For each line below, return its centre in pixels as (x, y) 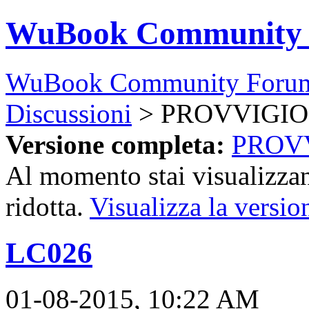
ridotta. (48, 206)
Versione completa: (115, 144)
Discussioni (69, 113)
